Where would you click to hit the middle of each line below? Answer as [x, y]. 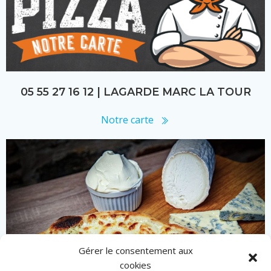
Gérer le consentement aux [135, 250]
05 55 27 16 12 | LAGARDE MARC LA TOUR [135, 91]
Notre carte [127, 119]
